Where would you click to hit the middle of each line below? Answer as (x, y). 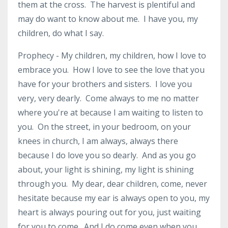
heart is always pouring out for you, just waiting (109, 212)
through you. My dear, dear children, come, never (112, 184)
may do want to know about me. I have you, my (108, 19)
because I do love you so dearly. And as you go (107, 155)
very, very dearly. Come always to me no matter (108, 98)
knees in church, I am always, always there (98, 141)
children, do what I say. (63, 33)
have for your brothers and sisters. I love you (105, 84)
